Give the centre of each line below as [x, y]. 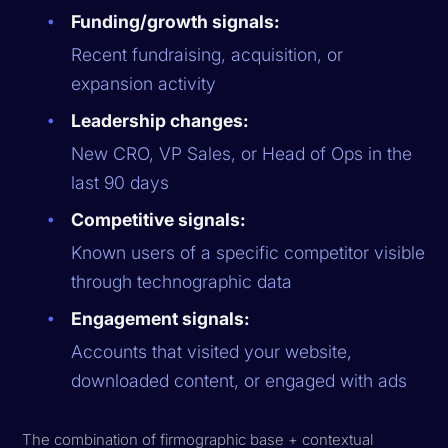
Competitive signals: [159, 219]
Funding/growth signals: [176, 21]
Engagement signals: [161, 318]
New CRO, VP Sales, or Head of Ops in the [242, 153]
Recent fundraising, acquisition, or [207, 54]
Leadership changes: [160, 120]
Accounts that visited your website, [212, 351]
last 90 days [120, 182]
